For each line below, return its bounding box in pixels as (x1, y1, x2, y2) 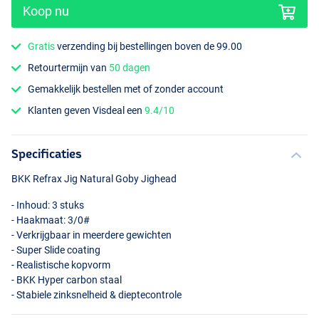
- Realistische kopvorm (11, 259, 110, 271)
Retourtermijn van (28, 61, 110, 73)
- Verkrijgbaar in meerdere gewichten (11, 229, 172, 241)
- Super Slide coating (11, 244, 100, 256)
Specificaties (11, 147, 82, 161)
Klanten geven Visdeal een (28, 105, 145, 117)
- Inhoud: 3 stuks (11, 199, 84, 211)
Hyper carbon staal (36, 274, 122, 286)
